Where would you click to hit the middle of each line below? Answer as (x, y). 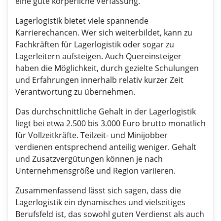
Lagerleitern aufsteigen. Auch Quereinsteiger (98, 56)
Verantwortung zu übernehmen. (75, 92)
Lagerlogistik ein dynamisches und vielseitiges (100, 202)
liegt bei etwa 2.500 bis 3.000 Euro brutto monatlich (110, 123)
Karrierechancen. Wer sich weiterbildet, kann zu (104, 33)
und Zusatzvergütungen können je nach (89, 159)
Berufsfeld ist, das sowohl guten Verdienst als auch (110, 214)
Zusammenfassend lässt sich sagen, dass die (98, 190)
